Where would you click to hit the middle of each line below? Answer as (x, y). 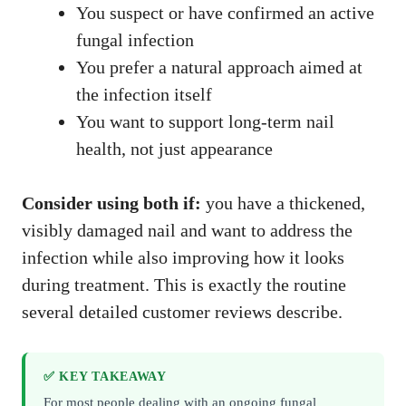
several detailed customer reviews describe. (182, 312)
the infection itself (144, 95)
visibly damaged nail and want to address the (187, 231)
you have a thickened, (283, 203)
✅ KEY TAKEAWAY (105, 377)
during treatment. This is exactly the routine (184, 285)
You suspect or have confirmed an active (225, 13)
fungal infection (135, 40)
